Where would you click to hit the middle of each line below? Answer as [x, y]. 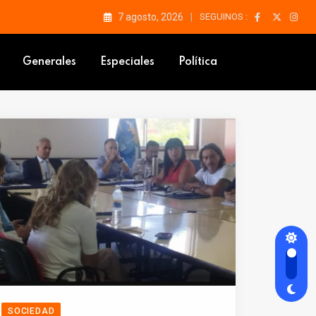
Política [198, 62]
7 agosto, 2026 [151, 17]
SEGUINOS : [224, 17]
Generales [49, 62]
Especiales [127, 62]
